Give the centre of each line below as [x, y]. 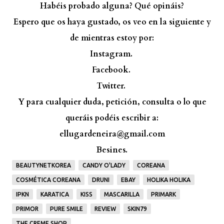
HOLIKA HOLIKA [169, 179]
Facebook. [111, 70]
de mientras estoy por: [112, 38]
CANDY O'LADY [104, 165]
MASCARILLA [122, 194]
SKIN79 [137, 208]
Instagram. [111, 54]
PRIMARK [163, 194]
